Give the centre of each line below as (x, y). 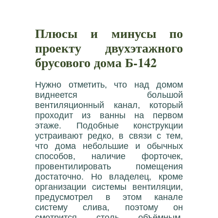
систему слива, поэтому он (109, 207)
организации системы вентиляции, (109, 187)
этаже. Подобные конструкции (109, 125)
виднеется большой (109, 95)
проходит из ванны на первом (109, 115)
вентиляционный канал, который (109, 105)
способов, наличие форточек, (109, 156)
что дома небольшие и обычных (109, 146)
